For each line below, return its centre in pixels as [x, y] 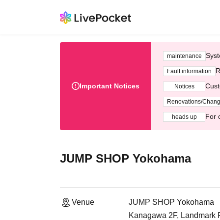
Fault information [189, 71]
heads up [184, 117]
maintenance [184, 56]
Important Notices [110, 86]
